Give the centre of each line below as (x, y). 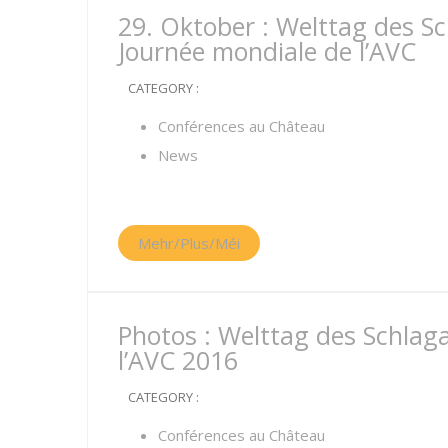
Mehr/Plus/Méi (189, 243)
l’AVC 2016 (178, 360)
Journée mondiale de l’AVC (267, 51)
